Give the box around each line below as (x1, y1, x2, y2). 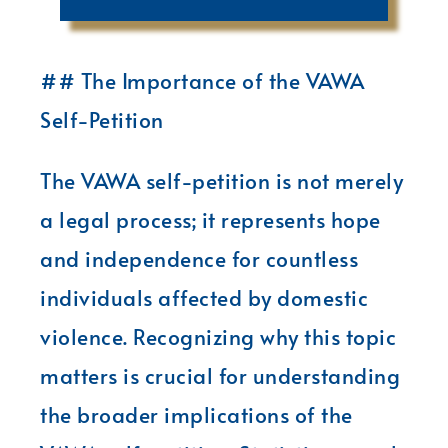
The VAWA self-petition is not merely (40, 165, 403, 195)
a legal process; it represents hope (40, 204, 381, 234)
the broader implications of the (40, 399, 353, 429)
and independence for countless (40, 243, 358, 273)
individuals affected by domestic (40, 282, 368, 312)
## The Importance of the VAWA (40, 65, 365, 95)
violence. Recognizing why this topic (40, 321, 396, 351)
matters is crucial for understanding (40, 360, 400, 390)
